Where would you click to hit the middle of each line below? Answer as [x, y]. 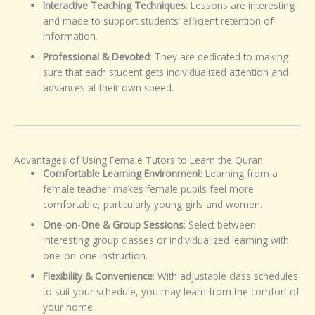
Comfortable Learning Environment [122, 174]
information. [71, 37]
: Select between [220, 225]
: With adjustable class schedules [226, 276]
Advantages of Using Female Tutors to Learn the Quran [139, 160]
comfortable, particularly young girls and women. [153, 205]
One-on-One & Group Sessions [114, 225]
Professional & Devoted [97, 56]
